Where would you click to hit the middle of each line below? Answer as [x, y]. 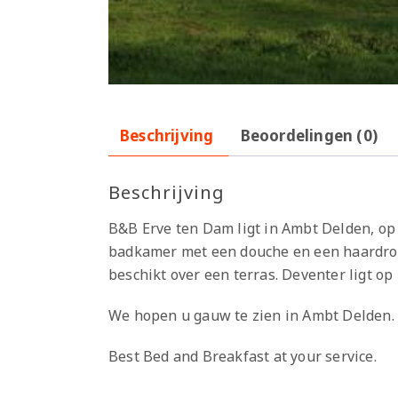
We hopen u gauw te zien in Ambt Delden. [251, 315]
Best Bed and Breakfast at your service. [243, 356]
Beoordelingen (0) [309, 135]
